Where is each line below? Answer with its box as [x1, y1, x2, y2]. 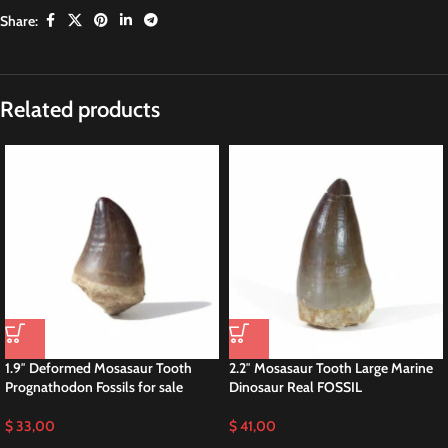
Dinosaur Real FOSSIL [229, 378, 362, 397]
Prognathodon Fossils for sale [5, 378, 183, 397]
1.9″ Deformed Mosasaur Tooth [5, 359, 192, 378]
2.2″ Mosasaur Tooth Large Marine [229, 359, 433, 378]
